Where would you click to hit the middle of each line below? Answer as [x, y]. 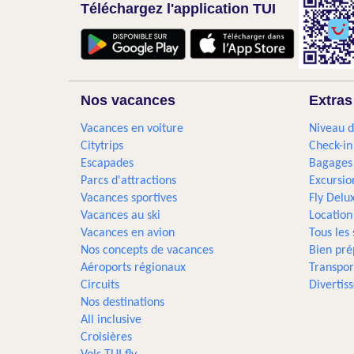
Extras [330, 100]
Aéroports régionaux [133, 268]
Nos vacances [128, 100]
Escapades [107, 164]
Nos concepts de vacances [147, 250]
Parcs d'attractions [128, 181]
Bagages [330, 164]
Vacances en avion [128, 233]
